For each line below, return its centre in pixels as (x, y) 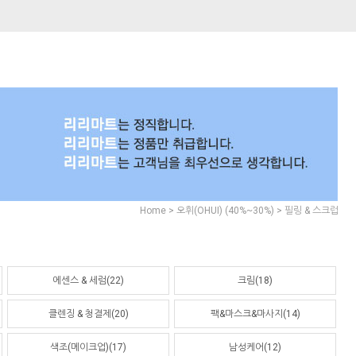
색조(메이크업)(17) (88, 348)
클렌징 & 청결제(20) (88, 314)
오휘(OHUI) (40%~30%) (225, 211)
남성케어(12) (255, 348)
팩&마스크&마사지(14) (255, 314)
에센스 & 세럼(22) (88, 281)
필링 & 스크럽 (311, 211)
